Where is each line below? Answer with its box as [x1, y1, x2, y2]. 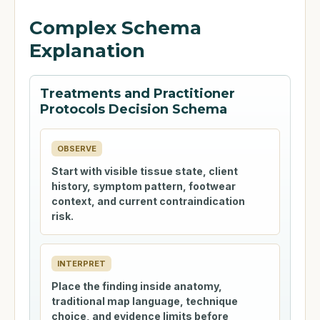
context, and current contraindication [51, 195, 245, 207]
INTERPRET [57, 259, 106, 269]
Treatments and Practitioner [40, 86, 235, 101]
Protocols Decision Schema [40, 101, 227, 117]
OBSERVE [57, 144, 96, 154]
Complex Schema [29, 16, 201, 39]
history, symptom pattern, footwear [51, 180, 236, 192]
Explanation [29, 39, 145, 62]
